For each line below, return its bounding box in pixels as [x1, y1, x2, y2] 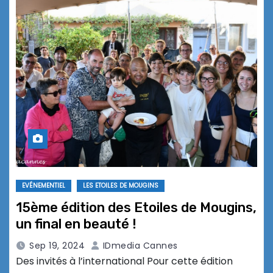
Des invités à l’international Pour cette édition [16, 254, 233, 269]
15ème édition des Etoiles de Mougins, [16, 199, 257, 216]
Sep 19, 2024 [29, 239, 85, 252]
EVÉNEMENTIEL [22, 181, 65, 191]
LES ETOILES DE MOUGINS [83, 181, 158, 191]
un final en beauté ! [16, 216, 136, 233]
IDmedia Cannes [100, 239, 178, 252]
